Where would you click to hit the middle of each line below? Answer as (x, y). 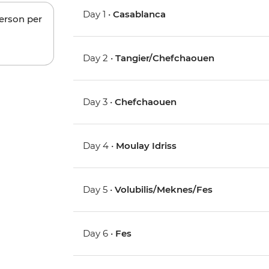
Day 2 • (99, 58)
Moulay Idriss (147, 146)
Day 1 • (98, 14)
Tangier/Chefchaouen (165, 58)
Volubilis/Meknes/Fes (164, 190)
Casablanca (140, 14)
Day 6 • (99, 234)
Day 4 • (100, 146)
